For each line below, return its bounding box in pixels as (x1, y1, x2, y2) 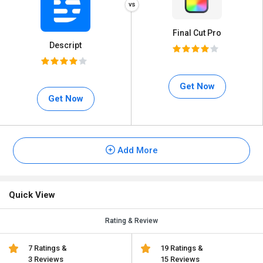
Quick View (9, 190, 55, 200)
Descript (49, 41, 82, 50)
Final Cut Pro (173, 28, 221, 38)
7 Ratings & (28, 244, 68, 252)
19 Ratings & (160, 244, 203, 252)
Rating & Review (105, 217, 158, 225)
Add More (114, 145, 158, 156)
